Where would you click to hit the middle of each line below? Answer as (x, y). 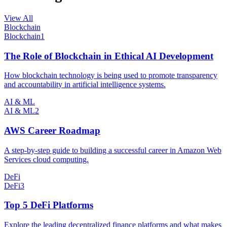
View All (18, 18)
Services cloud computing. (46, 159)
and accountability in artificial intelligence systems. (85, 85)
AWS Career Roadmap (52, 131)
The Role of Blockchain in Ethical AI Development (109, 56)
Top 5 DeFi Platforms (49, 205)
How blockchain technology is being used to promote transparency (111, 75)
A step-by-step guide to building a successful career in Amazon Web (113, 150)
